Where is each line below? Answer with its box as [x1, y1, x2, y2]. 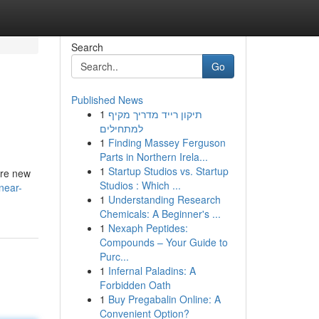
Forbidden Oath [99, 278, 171, 292]
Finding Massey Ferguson [108, 135, 226, 150]
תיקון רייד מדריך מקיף [108, 107, 202, 121]
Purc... [99, 249, 129, 263]
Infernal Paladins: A [108, 263, 196, 278]
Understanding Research [108, 192, 221, 206]
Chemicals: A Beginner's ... [99, 206, 221, 221]
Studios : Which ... [99, 178, 181, 192]
